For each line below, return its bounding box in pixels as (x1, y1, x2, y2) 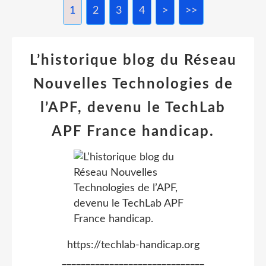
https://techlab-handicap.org (66, 240, 199, 251)
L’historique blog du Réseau (29, 53, 237, 68)
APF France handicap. (52, 125, 214, 139)
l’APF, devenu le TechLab (40, 101, 226, 115)
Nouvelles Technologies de (33, 77, 233, 91)
